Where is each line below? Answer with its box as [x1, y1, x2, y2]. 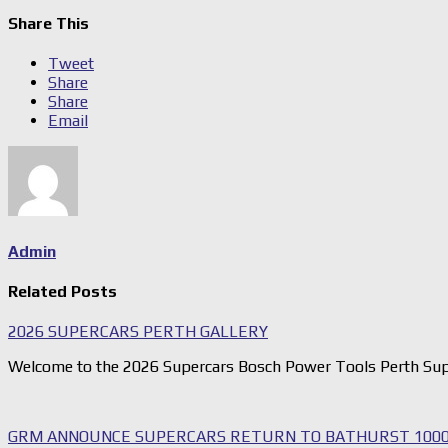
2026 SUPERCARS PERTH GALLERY [8, 322, 268, 342]
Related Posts [8, 281, 117, 301]
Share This [8, 14, 89, 34]
